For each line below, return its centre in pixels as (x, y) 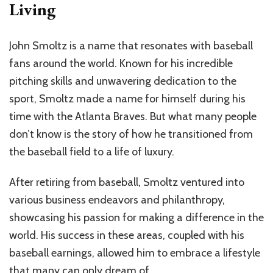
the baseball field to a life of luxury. (92, 152)
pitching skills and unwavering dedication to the (123, 81)
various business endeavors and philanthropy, (117, 200)
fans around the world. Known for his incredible (121, 64)
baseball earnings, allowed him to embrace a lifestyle (135, 253)
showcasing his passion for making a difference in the (136, 218)
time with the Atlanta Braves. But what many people (133, 117)
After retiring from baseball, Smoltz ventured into (127, 183)
